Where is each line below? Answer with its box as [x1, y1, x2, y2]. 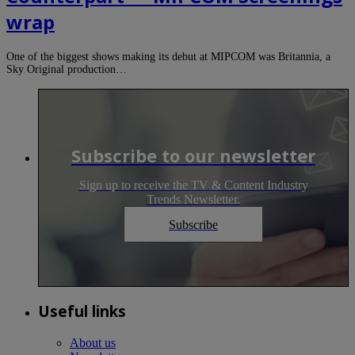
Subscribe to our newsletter [71, 143, 315, 168]
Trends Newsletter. [147, 192, 240, 206]
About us [70, 336, 116, 350]
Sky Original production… [6, 63, 127, 75]
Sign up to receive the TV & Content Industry [78, 177, 308, 192]
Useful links [38, 301, 126, 322]
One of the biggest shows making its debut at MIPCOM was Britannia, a [6, 50, 330, 63]
